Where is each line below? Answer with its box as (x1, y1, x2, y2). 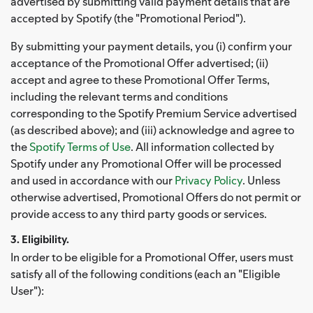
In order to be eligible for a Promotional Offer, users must (10, 249, 293, 265)
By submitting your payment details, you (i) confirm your (10, 38, 292, 54)
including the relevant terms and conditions (10, 88, 228, 104)
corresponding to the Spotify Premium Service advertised (10, 105, 297, 121)
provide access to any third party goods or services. (10, 205, 267, 221)
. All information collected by (131, 138, 275, 154)
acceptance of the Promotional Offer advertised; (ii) (10, 54, 268, 71)
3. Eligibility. (10, 231, 69, 247)
